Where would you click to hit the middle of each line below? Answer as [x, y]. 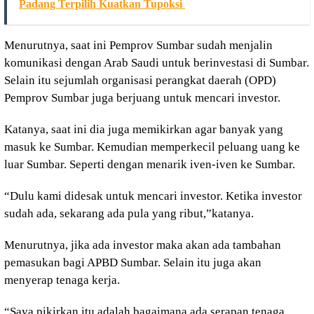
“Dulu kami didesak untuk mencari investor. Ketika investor [153, 196]
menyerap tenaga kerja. [62, 280]
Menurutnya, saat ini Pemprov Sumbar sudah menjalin [138, 45]
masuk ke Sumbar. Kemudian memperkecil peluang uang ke [152, 147]
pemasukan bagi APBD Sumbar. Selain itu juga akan [133, 262]
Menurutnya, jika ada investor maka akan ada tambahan [143, 245]
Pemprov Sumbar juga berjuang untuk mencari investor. [142, 98]
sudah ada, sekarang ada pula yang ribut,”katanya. [129, 213]
